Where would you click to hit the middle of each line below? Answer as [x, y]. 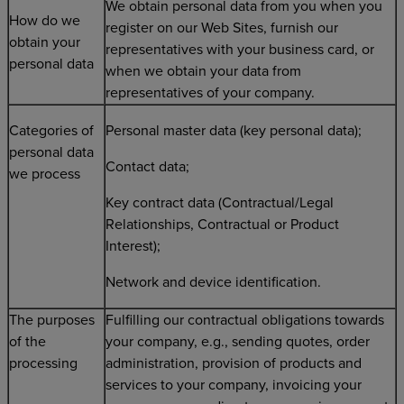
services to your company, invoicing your [234, 385]
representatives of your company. [210, 93]
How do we [45, 21]
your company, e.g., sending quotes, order [238, 342]
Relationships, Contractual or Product [222, 225]
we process [45, 174]
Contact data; [147, 167]
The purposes [52, 320]
